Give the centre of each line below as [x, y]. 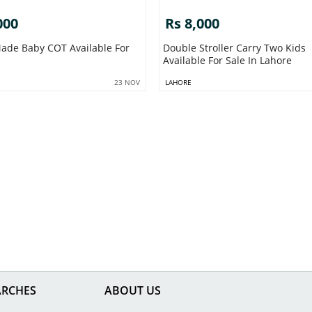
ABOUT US [133, 290]
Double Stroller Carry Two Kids [235, 47]
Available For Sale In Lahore [228, 60]
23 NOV [127, 82]
